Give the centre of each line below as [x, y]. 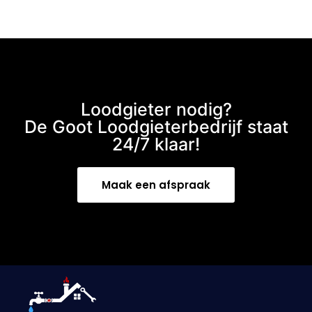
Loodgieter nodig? [156, 109]
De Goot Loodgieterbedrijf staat [156, 126]
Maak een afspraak [156, 185]
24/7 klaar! [156, 144]
